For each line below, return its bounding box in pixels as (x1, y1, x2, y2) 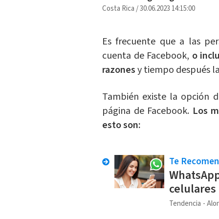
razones (102, 63, 137, 77)
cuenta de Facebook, (102, 49, 192, 63)
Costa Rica (102, 3, 134, 14)
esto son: (102, 118, 141, 132)
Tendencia (169, 198, 201, 209)
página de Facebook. (102, 104, 193, 118)
